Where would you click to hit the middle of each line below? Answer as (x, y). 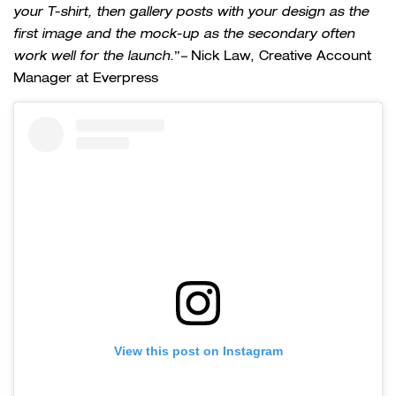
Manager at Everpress (86, 77)
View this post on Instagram (198, 350)
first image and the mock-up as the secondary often (184, 34)
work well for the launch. (94, 56)
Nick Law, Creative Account (279, 55)
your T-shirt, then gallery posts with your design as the (191, 11)
